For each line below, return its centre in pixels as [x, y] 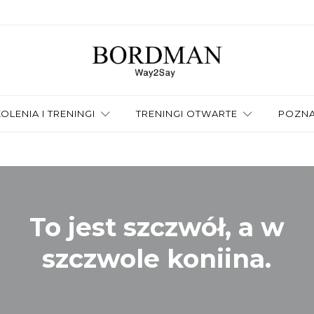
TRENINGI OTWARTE [186, 114]
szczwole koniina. [157, 259]
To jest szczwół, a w [157, 227]
